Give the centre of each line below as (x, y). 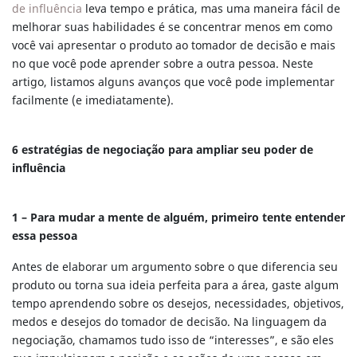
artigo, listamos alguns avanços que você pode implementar (173, 82)
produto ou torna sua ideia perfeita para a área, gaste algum (175, 285)
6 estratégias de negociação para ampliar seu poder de (163, 150)
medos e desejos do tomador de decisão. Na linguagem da (169, 322)
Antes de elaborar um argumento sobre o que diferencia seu (175, 267)
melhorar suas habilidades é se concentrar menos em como (172, 27)
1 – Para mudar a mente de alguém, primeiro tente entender (178, 218)
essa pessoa (45, 236)
